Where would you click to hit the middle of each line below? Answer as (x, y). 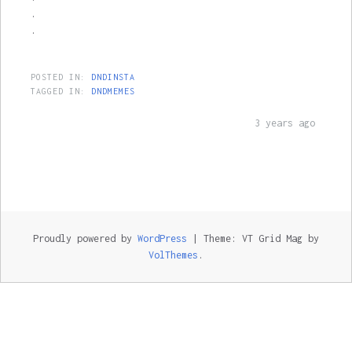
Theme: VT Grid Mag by (261, 238)
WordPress (162, 238)
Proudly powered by (85, 238)
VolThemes (173, 255)
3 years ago (285, 123)
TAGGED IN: (60, 91)
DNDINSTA (113, 77)
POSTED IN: (60, 77)
